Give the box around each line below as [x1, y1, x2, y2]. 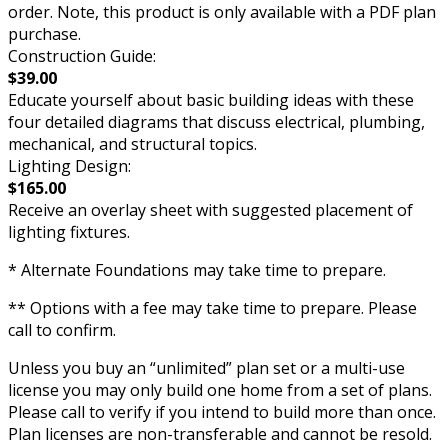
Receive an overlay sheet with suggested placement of [8, 199, 413, 222]
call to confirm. [8, 319, 116, 342]
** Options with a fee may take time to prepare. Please [8, 297, 417, 320]
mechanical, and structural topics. [8, 133, 257, 156]
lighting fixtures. [8, 221, 130, 244]
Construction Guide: [8, 45, 156, 68]
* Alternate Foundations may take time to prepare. [8, 259, 386, 282]
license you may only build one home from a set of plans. [8, 379, 432, 402]
